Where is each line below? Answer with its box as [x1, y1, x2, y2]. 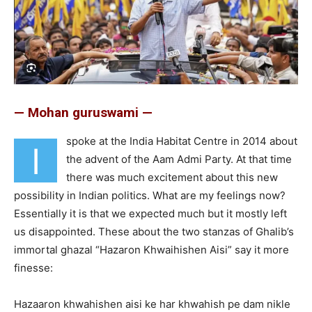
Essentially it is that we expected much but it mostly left [14, 206, 287, 220]
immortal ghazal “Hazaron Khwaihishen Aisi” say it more [14, 242, 289, 256]
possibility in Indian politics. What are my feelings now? [14, 188, 286, 202]
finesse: [14, 260, 53, 274]
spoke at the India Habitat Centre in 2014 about [66, 134, 297, 148]
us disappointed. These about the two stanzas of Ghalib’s [14, 224, 294, 238]
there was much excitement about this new [66, 170, 278, 184]
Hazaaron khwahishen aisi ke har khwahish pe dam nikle [14, 297, 290, 311]
